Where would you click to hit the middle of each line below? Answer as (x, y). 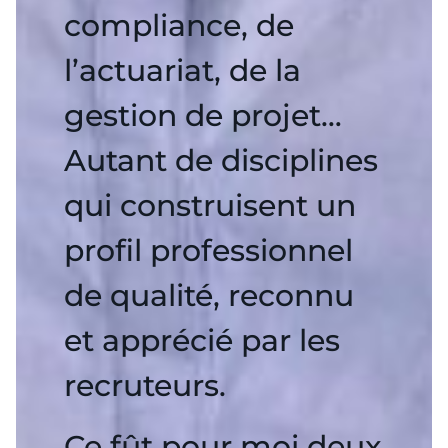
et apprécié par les (202, 340)
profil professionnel (208, 250)
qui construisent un (210, 205)
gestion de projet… (203, 115)
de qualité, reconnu (209, 295)
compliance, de (179, 25)
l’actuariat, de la (182, 70)
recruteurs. (145, 385)
